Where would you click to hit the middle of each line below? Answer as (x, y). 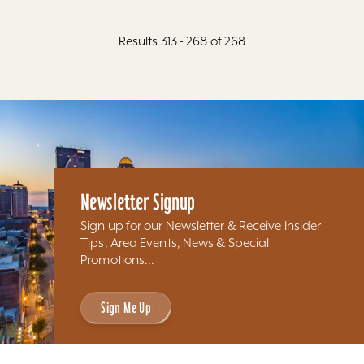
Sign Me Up (126, 308)
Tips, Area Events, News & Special (175, 243)
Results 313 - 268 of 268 (182, 41)
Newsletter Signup (138, 202)
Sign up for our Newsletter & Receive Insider (201, 226)
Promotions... (118, 260)
